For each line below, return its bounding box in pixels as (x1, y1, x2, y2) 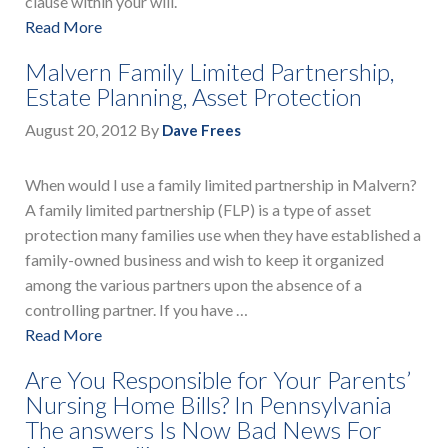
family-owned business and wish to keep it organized (25, 250, 384, 270)
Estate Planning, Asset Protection (25, 82, 362, 112)
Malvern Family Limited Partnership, (25, 57, 394, 87)
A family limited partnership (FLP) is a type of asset (25, 200, 371, 220)
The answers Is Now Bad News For (25, 415, 382, 445)
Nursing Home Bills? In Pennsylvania (25, 390, 392, 420)
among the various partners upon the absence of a (25, 275, 362, 295)
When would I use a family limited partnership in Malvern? (25, 175, 417, 195)
